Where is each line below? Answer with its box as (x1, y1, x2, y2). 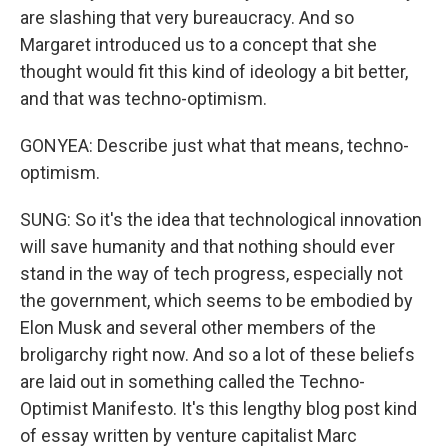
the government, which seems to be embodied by (20, 290, 413, 311)
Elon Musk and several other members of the (20, 317, 376, 338)
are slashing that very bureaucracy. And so (20, 7, 354, 28)
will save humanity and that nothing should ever (20, 236, 395, 257)
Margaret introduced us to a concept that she (20, 34, 377, 55)
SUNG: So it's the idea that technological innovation (20, 209, 422, 230)
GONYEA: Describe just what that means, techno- (20, 135, 409, 156)
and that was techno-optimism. (20, 88, 267, 109)
